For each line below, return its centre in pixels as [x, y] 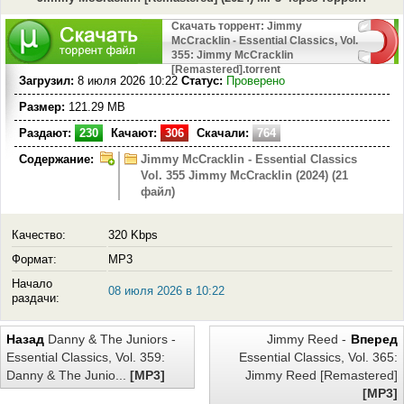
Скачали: [223, 133]
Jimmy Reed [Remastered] [321, 376]
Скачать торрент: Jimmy [237, 27]
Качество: [39, 235]
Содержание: [56, 160]
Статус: [202, 81]
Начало [32, 284]
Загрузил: [46, 81]
